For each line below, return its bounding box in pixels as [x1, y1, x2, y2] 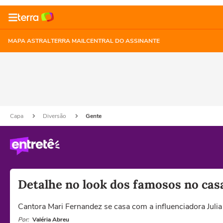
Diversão [43, 112, 68, 120]
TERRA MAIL [51, 37, 86, 45]
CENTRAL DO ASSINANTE [86, 37, 160, 45]
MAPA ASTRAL [8, 37, 51, 45]
